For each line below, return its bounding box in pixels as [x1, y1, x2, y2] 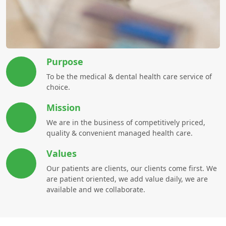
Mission [46, 101, 81, 114]
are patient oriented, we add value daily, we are [46, 174, 208, 184]
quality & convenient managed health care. [46, 128, 193, 138]
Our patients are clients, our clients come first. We [46, 163, 217, 174]
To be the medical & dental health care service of [46, 72, 212, 82]
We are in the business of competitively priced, [46, 118, 205, 128]
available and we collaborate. [46, 185, 145, 195]
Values [46, 147, 77, 160]
